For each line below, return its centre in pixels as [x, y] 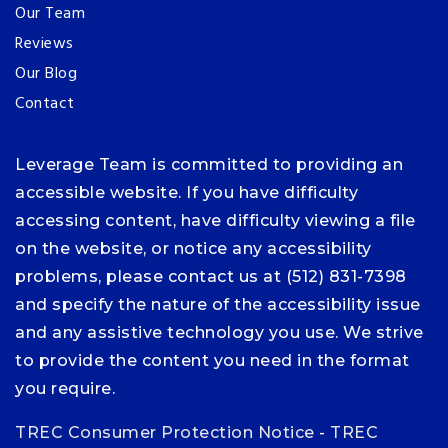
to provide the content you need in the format [212, 360]
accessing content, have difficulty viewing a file [215, 220]
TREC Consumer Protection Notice [165, 432]
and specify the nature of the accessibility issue [218, 304]
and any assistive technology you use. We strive [219, 332]
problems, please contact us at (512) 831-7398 [211, 276]
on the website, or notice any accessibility [193, 248]
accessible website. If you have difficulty [186, 192]
